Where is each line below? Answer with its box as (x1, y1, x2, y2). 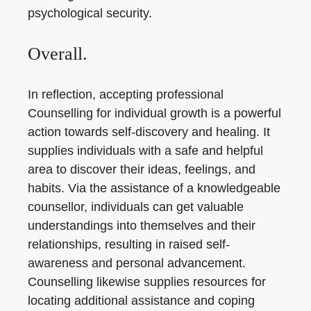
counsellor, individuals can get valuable (28, 200, 244, 214)
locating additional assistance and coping (28, 294, 255, 308)
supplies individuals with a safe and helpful (28, 144, 263, 158)
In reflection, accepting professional (28, 87, 224, 101)
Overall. (28, 44, 87, 64)
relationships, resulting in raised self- (28, 237, 230, 251)
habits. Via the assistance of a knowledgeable (28, 181, 280, 195)
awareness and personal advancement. (28, 256, 246, 270)
